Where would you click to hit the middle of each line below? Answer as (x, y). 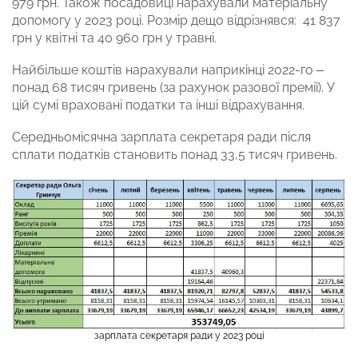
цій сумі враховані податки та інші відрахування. (158, 105)
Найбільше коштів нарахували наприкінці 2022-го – (168, 70)
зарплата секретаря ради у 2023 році (179, 336)
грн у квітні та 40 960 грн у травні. (114, 38)
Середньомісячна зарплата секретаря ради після (161, 137)
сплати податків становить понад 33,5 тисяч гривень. (175, 155)
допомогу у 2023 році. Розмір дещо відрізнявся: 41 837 (176, 21)
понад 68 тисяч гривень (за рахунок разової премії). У (173, 88)
